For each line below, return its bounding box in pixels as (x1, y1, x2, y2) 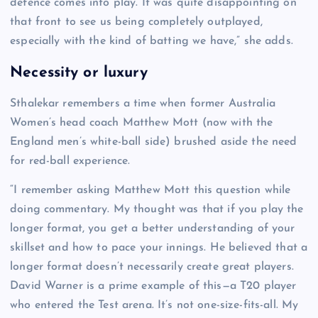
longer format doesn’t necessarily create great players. (10, 261, 294, 273)
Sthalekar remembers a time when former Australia (10, 98, 275, 110)
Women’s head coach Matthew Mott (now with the (10, 117, 273, 129)
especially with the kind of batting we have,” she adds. (10, 35, 297, 47)
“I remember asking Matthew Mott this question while (10, 185, 291, 197)
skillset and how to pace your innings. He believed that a (10, 242, 308, 254)
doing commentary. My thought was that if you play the (10, 204, 304, 216)
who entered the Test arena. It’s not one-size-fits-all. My (10, 300, 299, 312)
